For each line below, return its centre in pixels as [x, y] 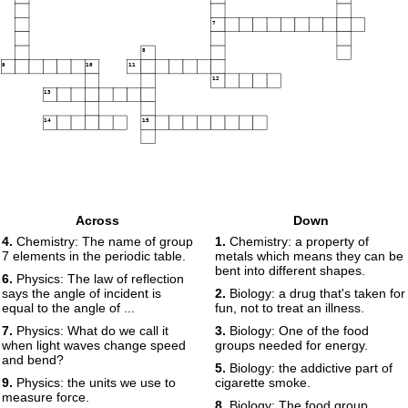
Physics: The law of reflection [98, 279]
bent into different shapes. [290, 270]
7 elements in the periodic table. [94, 256]
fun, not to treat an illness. [290, 308]
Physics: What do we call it [91, 331]
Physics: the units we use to [94, 382]
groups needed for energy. [291, 345]
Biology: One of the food [297, 331]
